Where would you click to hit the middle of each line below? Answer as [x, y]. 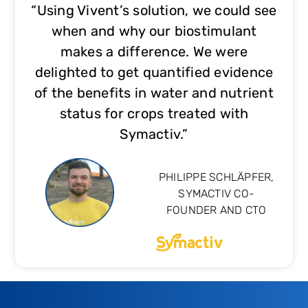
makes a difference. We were [154, 51]
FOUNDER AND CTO [216, 210]
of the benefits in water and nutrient [154, 92]
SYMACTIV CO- [217, 193]
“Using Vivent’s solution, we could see [154, 10]
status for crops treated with [154, 113]
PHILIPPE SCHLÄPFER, [216, 177]
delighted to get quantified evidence [154, 72]
